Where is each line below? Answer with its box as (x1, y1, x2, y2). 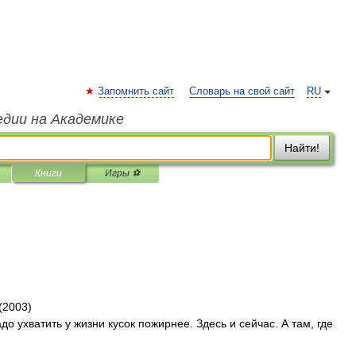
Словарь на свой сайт (189, 86, 295, 97)
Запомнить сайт (98, 86, 174, 97)
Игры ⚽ (105, 168, 140, 179)
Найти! (284, 141, 319, 154)
